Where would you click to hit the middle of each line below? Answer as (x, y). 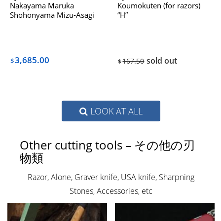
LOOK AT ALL (115, 111)
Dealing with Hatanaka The (55, 25)
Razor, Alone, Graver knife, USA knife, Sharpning (111, 177)
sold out (162, 61)
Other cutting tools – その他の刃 (107, 145)
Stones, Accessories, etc (111, 191)
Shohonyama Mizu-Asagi (52, 15)
